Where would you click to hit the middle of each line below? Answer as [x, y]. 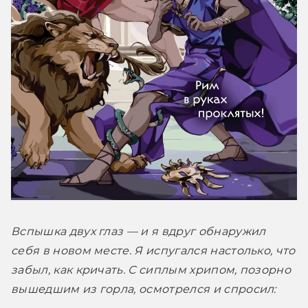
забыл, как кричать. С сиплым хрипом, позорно [151, 269]
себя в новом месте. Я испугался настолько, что [153, 250]
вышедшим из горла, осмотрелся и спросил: [144, 289]
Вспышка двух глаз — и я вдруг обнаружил [139, 231]
